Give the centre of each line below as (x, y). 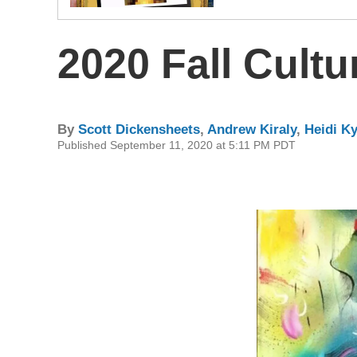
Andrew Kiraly (252, 129)
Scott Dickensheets (139, 129)
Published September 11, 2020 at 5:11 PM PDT (177, 145)
